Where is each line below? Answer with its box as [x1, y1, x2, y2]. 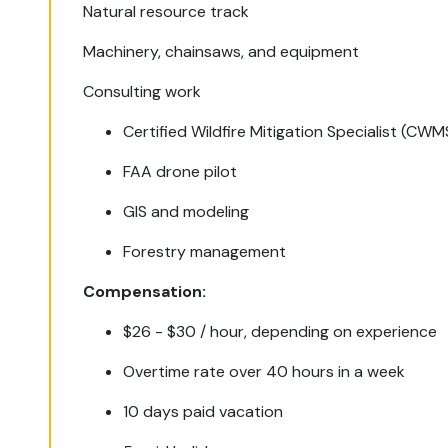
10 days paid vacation [123, 401, 284, 422]
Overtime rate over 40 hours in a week [123, 361, 406, 382]
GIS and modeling [123, 201, 250, 222]
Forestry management [123, 241, 287, 262]
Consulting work [83, 81, 202, 102]
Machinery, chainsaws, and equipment [83, 41, 360, 62]
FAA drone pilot [123, 161, 238, 182]
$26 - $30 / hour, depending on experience [123, 321, 438, 342]
